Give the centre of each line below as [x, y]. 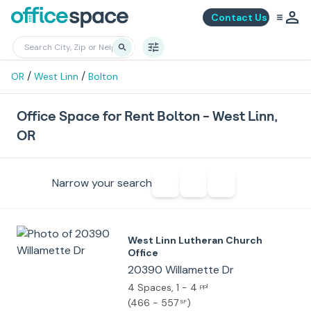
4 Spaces [150, 287]
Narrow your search [102, 183]
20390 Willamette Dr [181, 270]
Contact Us [239, 17]
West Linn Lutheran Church [195, 240]
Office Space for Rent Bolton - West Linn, [147, 116]
